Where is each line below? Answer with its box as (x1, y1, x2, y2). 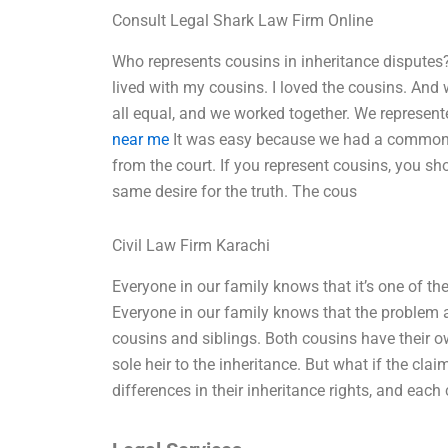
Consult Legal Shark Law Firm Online (112, 10, 374, 30)
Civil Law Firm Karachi (112, 235, 271, 255)
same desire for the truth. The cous (112, 181, 358, 201)
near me (112, 129, 170, 149)
